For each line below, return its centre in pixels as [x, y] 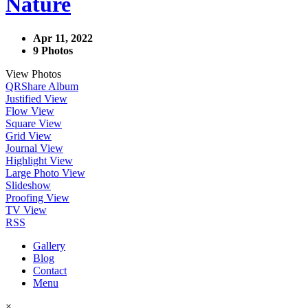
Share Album [50, 86]
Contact [50, 270]
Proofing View [37, 197]
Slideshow [28, 185]
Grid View [29, 135]
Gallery [49, 245]
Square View [34, 123]
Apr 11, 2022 [63, 38]
